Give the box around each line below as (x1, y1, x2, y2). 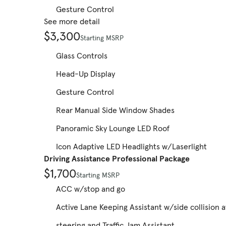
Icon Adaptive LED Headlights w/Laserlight (56, 141, 207, 152)
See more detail (44, 16, 100, 27)
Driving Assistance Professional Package (44, 153, 190, 164)
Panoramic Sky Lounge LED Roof (56, 123, 169, 134)
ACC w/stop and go (56, 184, 125, 194)
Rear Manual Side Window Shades (56, 105, 175, 116)
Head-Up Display (56, 69, 115, 79)
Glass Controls (56, 50, 107, 61)
